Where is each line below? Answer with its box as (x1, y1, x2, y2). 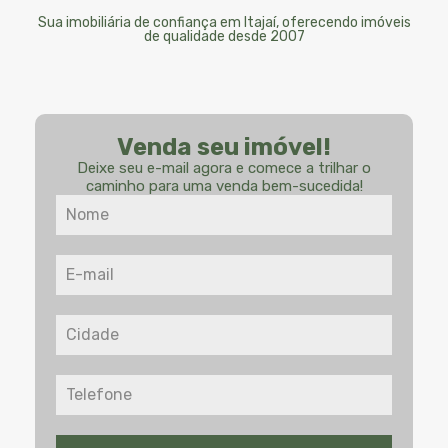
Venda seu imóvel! (117, 133, 331, 161)
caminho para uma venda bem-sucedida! (85, 177, 363, 195)
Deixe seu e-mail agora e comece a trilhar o (77, 159, 371, 177)
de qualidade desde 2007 (143, 28, 305, 45)
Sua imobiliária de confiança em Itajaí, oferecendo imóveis (37, 14, 411, 31)
